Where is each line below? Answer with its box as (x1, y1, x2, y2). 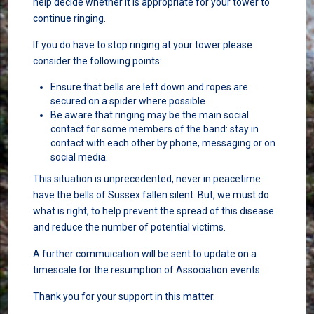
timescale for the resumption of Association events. (32, 264, 262, 276)
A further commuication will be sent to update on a (32, 248, 257, 260)
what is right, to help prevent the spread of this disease (32, 205, 274, 217)
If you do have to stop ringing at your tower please (32, 39, 252, 51)
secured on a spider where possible (50, 95, 205, 107)
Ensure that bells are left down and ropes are (50, 81, 248, 93)
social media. (50, 151, 108, 163)
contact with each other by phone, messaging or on (50, 137, 275, 149)
